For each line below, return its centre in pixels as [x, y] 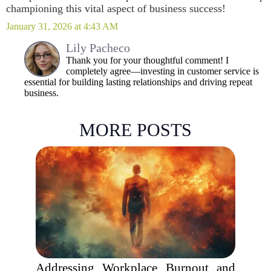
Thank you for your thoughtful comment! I [147, 60]
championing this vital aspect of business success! [116, 8]
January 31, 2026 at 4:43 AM [62, 26]
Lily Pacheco [98, 48]
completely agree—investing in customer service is [162, 71]
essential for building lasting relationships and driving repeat [138, 82]
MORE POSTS [135, 130]
